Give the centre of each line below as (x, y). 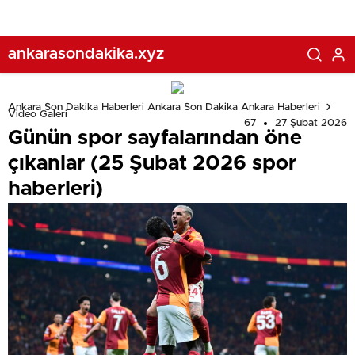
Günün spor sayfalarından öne (155, 138)
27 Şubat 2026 (311, 123)
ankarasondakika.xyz (86, 53)
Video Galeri (38, 114)
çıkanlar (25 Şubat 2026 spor (152, 163)
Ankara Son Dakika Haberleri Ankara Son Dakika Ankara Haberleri (164, 107)
